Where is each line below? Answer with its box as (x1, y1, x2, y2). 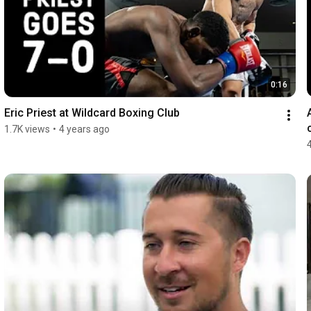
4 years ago (58, 123, 110, 135)
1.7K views (3, 123, 50, 135)
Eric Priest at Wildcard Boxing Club (3, 106, 180, 119)
